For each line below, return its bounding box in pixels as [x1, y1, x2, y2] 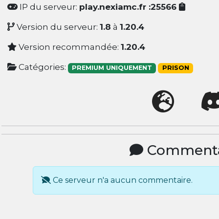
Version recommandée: [16, 42, 121, 52]
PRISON [162, 64, 189, 72]
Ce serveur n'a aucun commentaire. [50, 175, 193, 185]
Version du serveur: [14, 22, 100, 32]
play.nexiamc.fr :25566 [79, 2, 179, 12]
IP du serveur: [17, 2, 79, 12]
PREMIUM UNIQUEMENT [71, 64, 152, 72]
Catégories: [16, 62, 68, 72]
